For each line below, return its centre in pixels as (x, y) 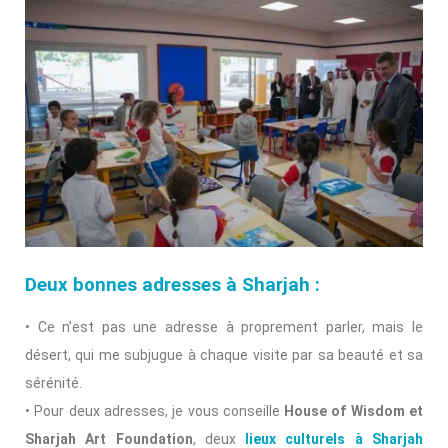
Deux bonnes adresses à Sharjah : (172, 284)
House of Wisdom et (354, 410)
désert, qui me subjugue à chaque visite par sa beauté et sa (224, 354)
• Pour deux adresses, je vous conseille (155, 410)
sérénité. (53, 382)
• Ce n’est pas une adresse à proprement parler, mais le (224, 326)
